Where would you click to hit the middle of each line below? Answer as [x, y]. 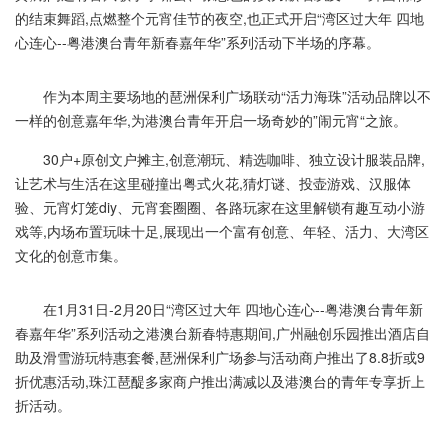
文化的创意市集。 [71, 255]
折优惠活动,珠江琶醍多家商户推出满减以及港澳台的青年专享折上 [220, 381]
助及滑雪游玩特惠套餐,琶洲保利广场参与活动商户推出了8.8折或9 [220, 357]
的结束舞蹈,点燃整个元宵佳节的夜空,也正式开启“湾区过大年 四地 [219, 18]
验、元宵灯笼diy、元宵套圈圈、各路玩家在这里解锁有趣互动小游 [220, 207]
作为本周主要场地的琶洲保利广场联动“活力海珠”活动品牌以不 [223, 96]
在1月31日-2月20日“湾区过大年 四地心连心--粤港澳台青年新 [219, 309]
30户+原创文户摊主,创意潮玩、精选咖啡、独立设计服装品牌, [220, 159]
